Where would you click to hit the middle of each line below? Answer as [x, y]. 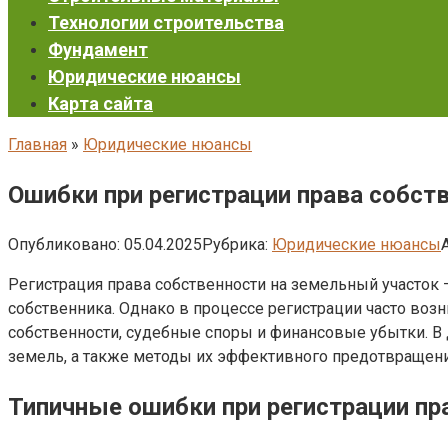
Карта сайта [100, 103]
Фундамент [98, 49]
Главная [37, 144]
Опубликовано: [64, 244]
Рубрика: [235, 244]
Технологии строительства [166, 22]
